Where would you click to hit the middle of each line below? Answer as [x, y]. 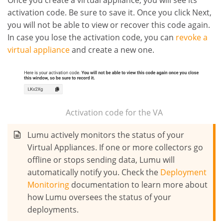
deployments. [53, 209]
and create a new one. [112, 50]
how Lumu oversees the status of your [99, 197]
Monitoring [48, 184]
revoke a [192, 37]
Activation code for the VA [114, 112]
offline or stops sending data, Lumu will [101, 160]
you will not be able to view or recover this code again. [109, 25]
